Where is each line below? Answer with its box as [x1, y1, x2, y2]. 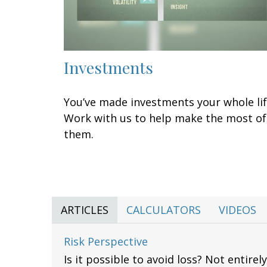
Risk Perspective [64, 234, 148, 249]
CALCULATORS [126, 202, 201, 217]
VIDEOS [219, 202, 256, 217]
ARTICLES [61, 202, 108, 217]
